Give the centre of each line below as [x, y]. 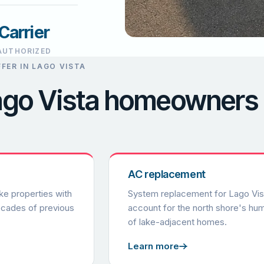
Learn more [154, 246]
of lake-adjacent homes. [177, 222]
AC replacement [167, 174]
